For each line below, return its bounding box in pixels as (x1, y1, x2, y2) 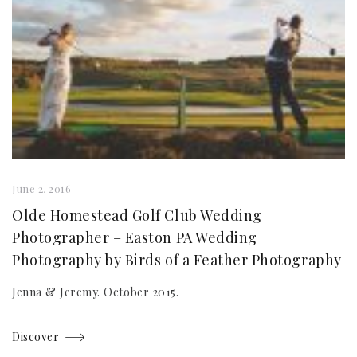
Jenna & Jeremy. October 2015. (12, 284, 179, 300)
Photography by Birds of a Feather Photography (12, 250, 342, 270)
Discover (12, 329, 60, 345)
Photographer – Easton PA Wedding (12, 228, 257, 248)
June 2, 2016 (12, 182, 72, 196)
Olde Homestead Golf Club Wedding (12, 206, 262, 226)
